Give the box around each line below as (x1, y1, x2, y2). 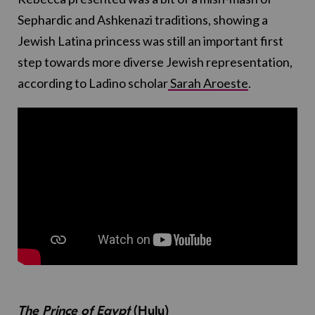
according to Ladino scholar (18, 75, 168, 91)
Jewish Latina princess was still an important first (18, 33, 283, 49)
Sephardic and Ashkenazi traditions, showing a (18, 12, 268, 28)
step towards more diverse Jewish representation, (18, 54, 292, 70)
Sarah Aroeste (168, 75, 248, 91)
